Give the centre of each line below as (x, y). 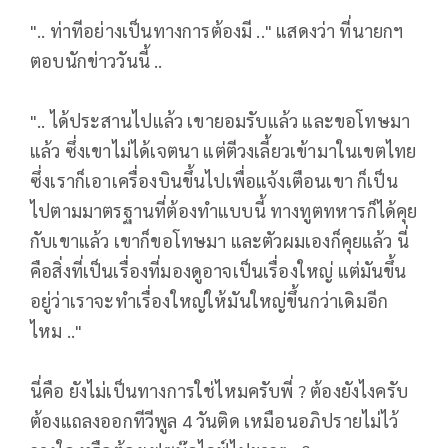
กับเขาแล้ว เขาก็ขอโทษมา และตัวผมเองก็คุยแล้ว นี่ (220, 241)
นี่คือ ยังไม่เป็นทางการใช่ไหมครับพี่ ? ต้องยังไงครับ (219, 391)
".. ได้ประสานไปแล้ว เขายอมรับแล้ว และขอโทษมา (220, 121)
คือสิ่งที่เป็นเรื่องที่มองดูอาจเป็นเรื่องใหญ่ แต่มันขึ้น (218, 271)
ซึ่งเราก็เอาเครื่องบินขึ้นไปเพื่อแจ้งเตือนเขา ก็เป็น (214, 181)
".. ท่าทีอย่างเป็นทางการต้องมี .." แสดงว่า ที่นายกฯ (217, 31)
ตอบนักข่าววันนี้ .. (96, 61)
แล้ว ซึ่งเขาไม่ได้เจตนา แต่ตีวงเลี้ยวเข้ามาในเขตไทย (223, 151)
